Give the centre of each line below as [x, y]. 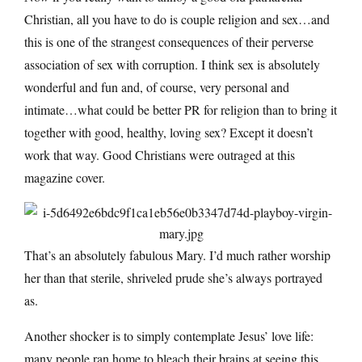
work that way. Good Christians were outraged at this [160, 154]
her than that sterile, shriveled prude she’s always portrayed [173, 277]
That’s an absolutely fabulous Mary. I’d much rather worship [177, 255]
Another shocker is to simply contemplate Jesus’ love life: [169, 335]
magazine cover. [65, 177]
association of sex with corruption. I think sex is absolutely [172, 64]
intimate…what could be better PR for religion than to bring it [181, 109]
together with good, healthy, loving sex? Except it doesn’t [168, 132]
